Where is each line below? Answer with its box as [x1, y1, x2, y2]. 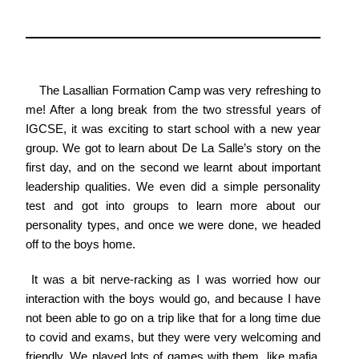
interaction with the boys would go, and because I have [26, 292, 321, 306]
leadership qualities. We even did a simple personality [26, 180, 321, 194]
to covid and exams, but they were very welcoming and [26, 331, 321, 345]
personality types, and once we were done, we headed [26, 219, 321, 232]
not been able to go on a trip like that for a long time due [26, 312, 321, 325]
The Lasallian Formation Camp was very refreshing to [26, 84, 321, 98]
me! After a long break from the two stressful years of [26, 103, 321, 117]
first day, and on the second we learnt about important [26, 161, 321, 175]
